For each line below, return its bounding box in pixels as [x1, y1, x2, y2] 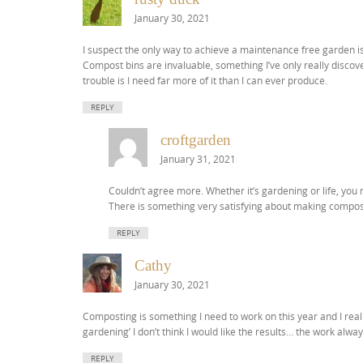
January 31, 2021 [160, 153, 236, 166]
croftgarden [160, 131, 231, 149]
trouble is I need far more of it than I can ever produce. [83, 74, 327, 88]
